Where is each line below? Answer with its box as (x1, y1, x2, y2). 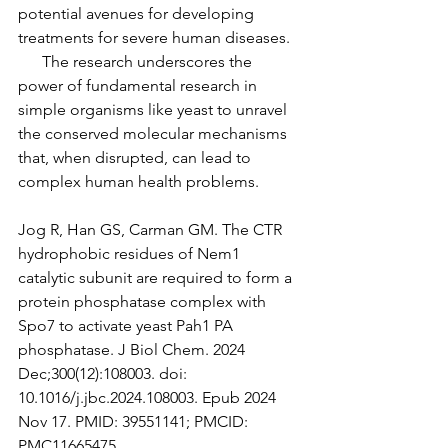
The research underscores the (18, 52, 256, 72)
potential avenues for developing (18, 4, 258, 24)
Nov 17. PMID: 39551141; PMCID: (18, 412, 252, 432)
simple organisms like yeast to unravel (18, 100, 291, 120)
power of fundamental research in (18, 76, 261, 96)
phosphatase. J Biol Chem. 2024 (18, 340, 249, 360)
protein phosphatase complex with (18, 292, 270, 312)
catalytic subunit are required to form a (18, 268, 296, 288)
